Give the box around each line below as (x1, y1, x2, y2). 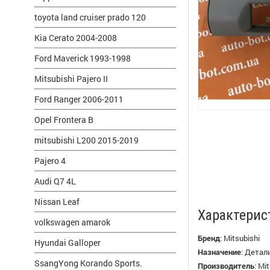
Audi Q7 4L (34, 175, 76, 187)
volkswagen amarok (34, 216, 110, 228)
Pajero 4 (34, 155, 66, 166)
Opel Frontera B (34, 114, 93, 125)
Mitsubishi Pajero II (34, 73, 108, 84)
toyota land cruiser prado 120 (34, 11, 146, 23)
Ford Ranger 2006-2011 (34, 93, 124, 105)
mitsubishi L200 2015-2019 (34, 134, 139, 146)
